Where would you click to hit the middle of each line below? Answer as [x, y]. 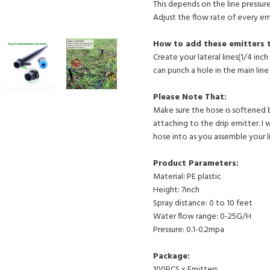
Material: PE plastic [187, 177]
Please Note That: [190, 97]
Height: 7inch [176, 190]
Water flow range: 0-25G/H [202, 217]
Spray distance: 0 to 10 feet [203, 203]
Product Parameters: [196, 164]
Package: [171, 256]
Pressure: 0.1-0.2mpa [189, 230]
